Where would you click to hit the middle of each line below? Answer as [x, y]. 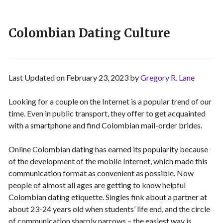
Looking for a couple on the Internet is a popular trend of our [110, 101]
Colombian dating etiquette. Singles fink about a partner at [108, 197]
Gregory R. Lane [167, 77]
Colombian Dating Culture [89, 33]
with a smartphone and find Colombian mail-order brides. [105, 125]
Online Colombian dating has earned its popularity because [108, 149]
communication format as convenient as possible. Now [101, 173]
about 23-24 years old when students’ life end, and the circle [109, 209]
